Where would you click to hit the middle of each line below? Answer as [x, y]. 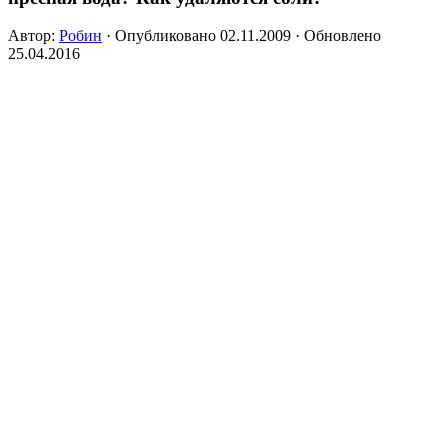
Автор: [33, 36]
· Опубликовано [163, 36]
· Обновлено [336, 36]
